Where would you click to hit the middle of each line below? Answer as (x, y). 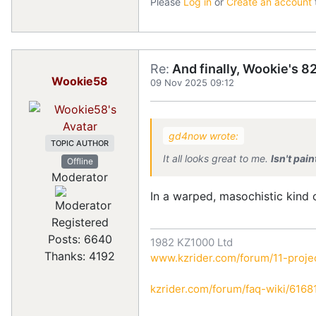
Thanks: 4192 (80, 256)
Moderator (80, 177)
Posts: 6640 (80, 239)
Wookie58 (80, 81)
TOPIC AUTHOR (80, 144)
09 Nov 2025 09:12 (192, 83)
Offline (80, 162)
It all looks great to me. (217, 159)
